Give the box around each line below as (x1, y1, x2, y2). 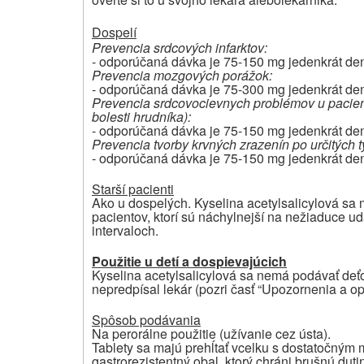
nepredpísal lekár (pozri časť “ (92, 279, 262, 298)
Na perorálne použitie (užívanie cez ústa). (92, 323, 331, 343)
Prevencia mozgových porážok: (92, 65, 272, 84)
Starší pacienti (92, 179, 174, 198)
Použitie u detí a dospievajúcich (92, 251, 287, 271)
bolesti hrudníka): (92, 106, 191, 126)
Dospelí (92, 22, 136, 41)
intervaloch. (92, 220, 158, 240)
